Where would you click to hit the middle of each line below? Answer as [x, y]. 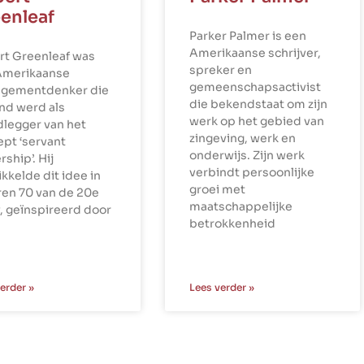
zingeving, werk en [242, 139]
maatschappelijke [240, 207]
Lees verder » [221, 288]
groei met [217, 190]
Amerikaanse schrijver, [255, 53]
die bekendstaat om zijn [258, 104]
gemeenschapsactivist [255, 87]
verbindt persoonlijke [251, 173]
